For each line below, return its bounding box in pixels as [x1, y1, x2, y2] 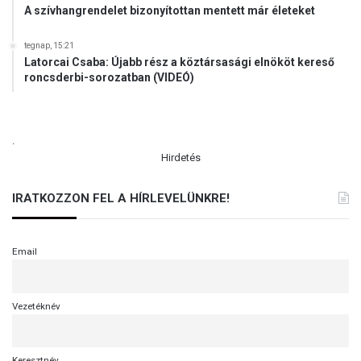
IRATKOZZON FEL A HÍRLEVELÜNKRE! [12, 191, 230, 206]
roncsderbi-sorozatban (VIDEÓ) [24, 71, 194, 85]
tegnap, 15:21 [24, 41, 74, 51]
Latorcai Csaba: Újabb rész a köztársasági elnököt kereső [24, 56, 334, 69]
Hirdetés [160, 151, 201, 164]
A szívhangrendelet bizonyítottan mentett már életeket [24, 4, 315, 18]
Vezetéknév [12, 300, 60, 312]
